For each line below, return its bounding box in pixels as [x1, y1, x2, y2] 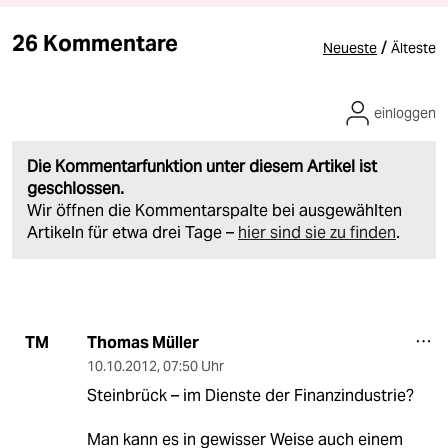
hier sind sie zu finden [238, 221, 396, 243]
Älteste [391, 38, 436, 57]
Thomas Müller [86, 331, 199, 353]
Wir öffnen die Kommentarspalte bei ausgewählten [27, 199, 402, 221]
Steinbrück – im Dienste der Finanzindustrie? [86, 384, 414, 406]
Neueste [323, 38, 377, 57]
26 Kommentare [12, 28, 179, 57]
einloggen [374, 103, 436, 122]
